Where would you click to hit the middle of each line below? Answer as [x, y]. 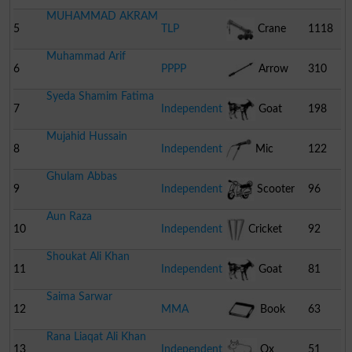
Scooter [275, 189]
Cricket [264, 229]
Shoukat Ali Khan [88, 256]
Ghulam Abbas [81, 176]
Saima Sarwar [79, 296]
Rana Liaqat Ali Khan [96, 336]
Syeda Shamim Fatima [100, 96]
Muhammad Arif [86, 56]
